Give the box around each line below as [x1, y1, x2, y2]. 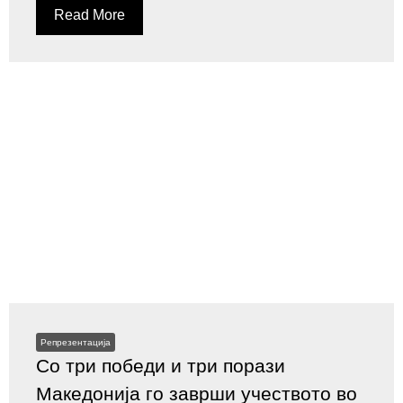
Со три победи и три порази [36, 355, 285, 376]
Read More [54, 7, 125, 22]
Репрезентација [40, 337, 111, 347]
